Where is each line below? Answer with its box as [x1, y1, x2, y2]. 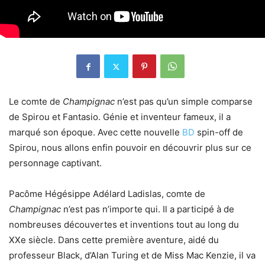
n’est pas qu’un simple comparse [115, 96, 253, 108]
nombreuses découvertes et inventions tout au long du [9, 219, 239, 231]
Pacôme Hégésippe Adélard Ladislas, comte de [9, 188, 205, 200]
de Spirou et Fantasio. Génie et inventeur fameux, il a [9, 111, 231, 123]
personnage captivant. [9, 157, 102, 169]
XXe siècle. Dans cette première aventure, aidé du [9, 234, 219, 246]
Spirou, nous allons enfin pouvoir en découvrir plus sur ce [9, 142, 251, 154]
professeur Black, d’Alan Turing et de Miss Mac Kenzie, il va [9, 250, 256, 261]
